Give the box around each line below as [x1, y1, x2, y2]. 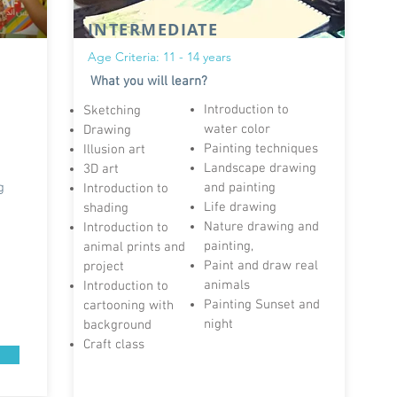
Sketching [83, 103, 141, 119]
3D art [83, 161, 119, 177]
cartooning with [83, 298, 174, 314]
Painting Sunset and [204, 297, 320, 313]
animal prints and [83, 239, 185, 255]
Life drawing [204, 199, 276, 215]
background [83, 317, 152, 333]
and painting [204, 180, 279, 196]
